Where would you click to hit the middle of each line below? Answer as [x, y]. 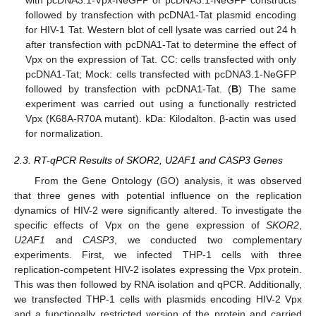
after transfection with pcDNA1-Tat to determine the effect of [161, 45]
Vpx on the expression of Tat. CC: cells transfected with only [161, 60]
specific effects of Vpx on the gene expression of [140, 225]
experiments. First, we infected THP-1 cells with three [158, 254]
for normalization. [65, 134]
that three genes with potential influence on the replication [158, 195]
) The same [267, 89]
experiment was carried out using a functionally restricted [161, 104]
